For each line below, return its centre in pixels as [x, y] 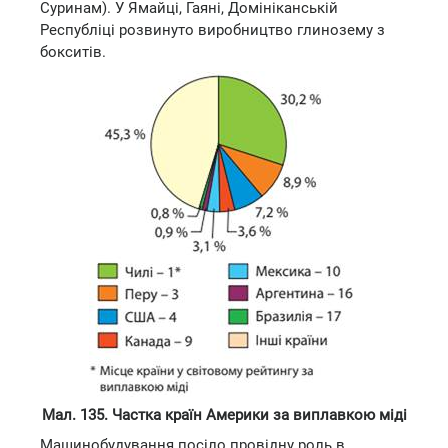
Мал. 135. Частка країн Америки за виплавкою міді [224, 415]
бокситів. [73, 52]
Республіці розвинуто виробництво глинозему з [212, 30]
